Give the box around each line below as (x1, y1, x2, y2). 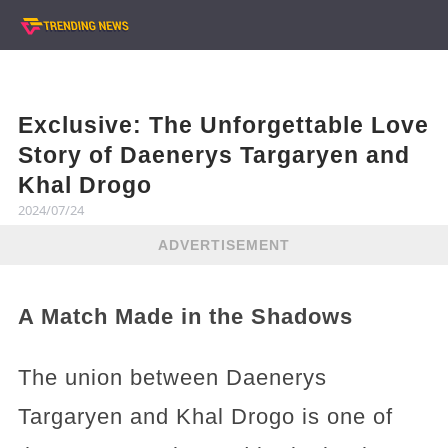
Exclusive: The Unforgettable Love (17, 112, 429, 138)
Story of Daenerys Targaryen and (17, 142, 410, 168)
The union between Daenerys (17, 365, 327, 390)
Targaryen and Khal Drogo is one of (17, 404, 393, 429)
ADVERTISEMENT (158, 236, 290, 253)
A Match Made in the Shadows (17, 304, 353, 329)
